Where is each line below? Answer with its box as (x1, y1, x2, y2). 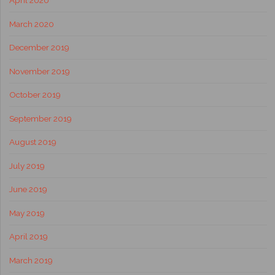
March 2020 (9, 18, 54, 29)
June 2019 (9, 184, 47, 195)
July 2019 (9, 160, 45, 171)
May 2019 (9, 207, 45, 218)
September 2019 (9, 113, 72, 123)
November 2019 (9, 66, 70, 76)
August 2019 (9, 137, 56, 147)
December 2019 (9, 42, 69, 53)
